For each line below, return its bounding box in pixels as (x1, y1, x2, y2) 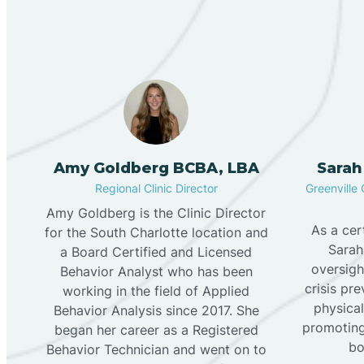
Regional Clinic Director (94, 181, 218, 196)
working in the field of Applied (63, 283, 249, 300)
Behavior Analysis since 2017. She (53, 302, 259, 319)
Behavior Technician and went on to (45, 341, 266, 358)
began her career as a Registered (54, 322, 258, 339)
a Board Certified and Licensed (60, 244, 252, 261)
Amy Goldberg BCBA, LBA (53, 159, 259, 178)
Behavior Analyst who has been (59, 263, 253, 280)
